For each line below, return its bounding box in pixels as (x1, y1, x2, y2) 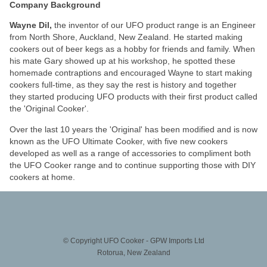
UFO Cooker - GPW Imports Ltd (103, 237, 204, 246)
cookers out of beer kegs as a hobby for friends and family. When (10, 44, 255, 54)
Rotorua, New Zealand (97, 249, 170, 257)
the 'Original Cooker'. (10, 104, 94, 114)
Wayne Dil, (10, 20, 54, 30)
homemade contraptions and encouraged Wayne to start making (10, 68, 252, 78)
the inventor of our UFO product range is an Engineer (54, 20, 256, 30)
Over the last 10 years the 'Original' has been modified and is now (10, 124, 257, 134)
